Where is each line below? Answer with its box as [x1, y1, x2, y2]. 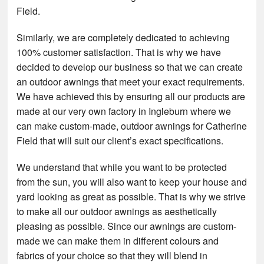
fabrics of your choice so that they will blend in [16, 248, 208, 262]
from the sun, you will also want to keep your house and [16, 174, 247, 189]
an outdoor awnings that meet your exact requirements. [16, 74, 245, 88]
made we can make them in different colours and [16, 233, 219, 247]
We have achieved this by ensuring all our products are [16, 89, 246, 103]
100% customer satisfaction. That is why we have [16, 45, 222, 59]
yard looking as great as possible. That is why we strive [16, 189, 246, 203]
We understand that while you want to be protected [16, 160, 227, 174]
